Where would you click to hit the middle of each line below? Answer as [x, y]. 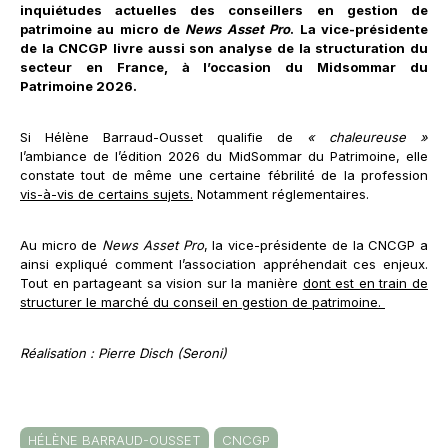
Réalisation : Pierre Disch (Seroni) [123, 353]
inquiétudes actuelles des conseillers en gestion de [224, 10]
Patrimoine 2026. [78, 86]
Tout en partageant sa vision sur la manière [161, 283]
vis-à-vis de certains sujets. [106, 194]
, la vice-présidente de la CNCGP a [315, 245]
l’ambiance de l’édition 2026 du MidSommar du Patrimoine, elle [224, 156]
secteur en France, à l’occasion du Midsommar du [224, 67]
